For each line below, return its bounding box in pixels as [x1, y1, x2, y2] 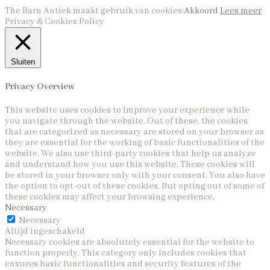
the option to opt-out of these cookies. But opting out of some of [5, 180, 265, 192]
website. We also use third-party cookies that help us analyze [5, 148, 256, 159]
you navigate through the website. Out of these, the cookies [5, 115, 248, 127]
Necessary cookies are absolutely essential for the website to [5, 236, 254, 248]
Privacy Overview [5, 81, 75, 92]
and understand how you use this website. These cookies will [5, 159, 255, 170]
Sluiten [11, 57, 35, 67]
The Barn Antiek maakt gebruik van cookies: [5, 5, 184, 17]
